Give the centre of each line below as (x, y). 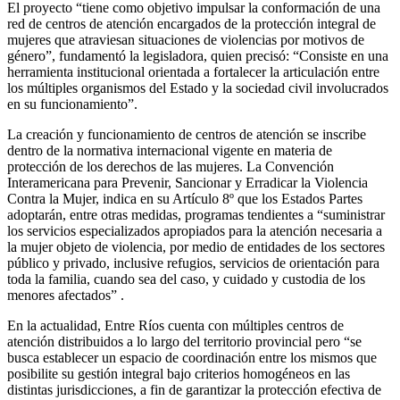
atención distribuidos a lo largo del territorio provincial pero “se (184, 341)
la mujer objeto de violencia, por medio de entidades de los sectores (196, 246)
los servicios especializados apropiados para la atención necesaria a (195, 230)
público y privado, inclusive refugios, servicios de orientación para (193, 262)
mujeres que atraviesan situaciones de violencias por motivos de (186, 39)
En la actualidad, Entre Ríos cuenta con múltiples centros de (175, 325)
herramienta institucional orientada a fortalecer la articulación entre (193, 71)
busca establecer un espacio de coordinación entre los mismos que (192, 357)
